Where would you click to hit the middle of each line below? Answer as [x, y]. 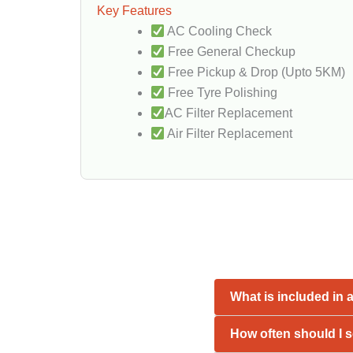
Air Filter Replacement [229, 134]
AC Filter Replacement [229, 113]
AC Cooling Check [219, 31]
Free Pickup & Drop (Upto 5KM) [255, 72]
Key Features [134, 11]
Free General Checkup [230, 52]
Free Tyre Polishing [221, 93]
